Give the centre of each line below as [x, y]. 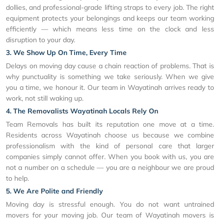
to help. [17, 179]
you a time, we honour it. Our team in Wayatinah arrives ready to [110, 88]
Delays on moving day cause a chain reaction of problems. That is [110, 66]
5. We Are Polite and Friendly [55, 191]
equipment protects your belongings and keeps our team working [110, 18]
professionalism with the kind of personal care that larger [110, 146]
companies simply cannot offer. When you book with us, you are [110, 157]
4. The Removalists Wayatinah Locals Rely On [82, 111]
